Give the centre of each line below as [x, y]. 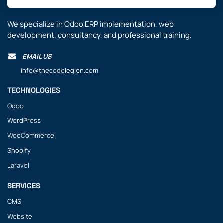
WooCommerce [31, 135]
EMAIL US [37, 56]
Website [20, 216]
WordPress [24, 120]
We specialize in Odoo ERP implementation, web [91, 24]
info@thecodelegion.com [53, 70]
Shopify [19, 150]
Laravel [18, 165]
